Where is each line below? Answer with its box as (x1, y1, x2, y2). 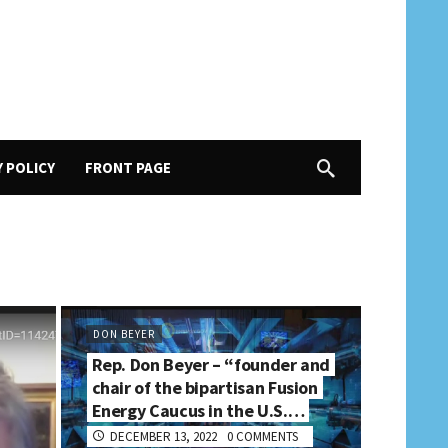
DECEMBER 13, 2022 (109, 428, 217, 445)
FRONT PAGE (85, 158, 171, 177)
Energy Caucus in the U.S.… (91, 399, 305, 422)
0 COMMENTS (226, 428, 298, 445)
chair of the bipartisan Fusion (91, 376, 318, 399)
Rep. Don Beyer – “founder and (91, 353, 331, 376)
